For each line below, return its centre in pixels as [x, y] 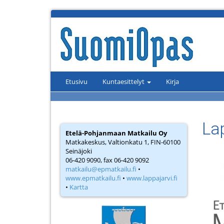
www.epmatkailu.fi [93, 178]
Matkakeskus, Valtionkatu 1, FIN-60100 [123, 142]
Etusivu [76, 81]
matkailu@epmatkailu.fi [101, 169]
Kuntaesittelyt [124, 81]
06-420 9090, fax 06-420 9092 [107, 160]
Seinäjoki [79, 151]
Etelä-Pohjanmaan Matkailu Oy [116, 133]
